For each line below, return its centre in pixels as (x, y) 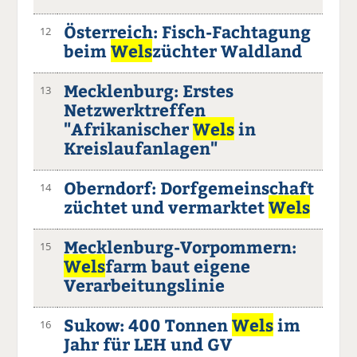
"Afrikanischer (129, 128)
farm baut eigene (178, 265)
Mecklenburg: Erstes (149, 90)
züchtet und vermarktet (167, 206)
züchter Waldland (228, 50)
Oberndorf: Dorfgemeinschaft (189, 187)
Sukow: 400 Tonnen (148, 324)
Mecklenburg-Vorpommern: (180, 246)
